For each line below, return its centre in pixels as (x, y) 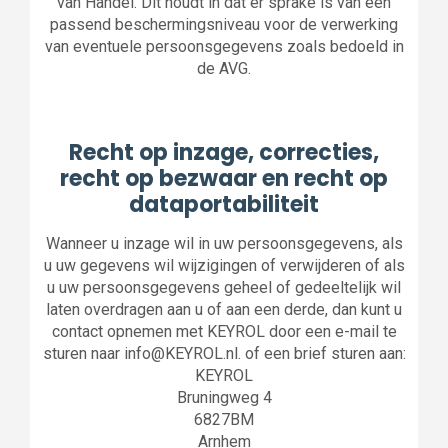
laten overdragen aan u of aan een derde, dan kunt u (224, 309)
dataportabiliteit (224, 204)
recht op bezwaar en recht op (224, 178)
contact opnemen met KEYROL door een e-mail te (224, 331)
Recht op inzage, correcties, (224, 152)
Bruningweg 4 (224, 397)
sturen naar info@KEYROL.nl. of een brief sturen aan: (224, 353)
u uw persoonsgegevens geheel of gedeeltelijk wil (224, 287)
